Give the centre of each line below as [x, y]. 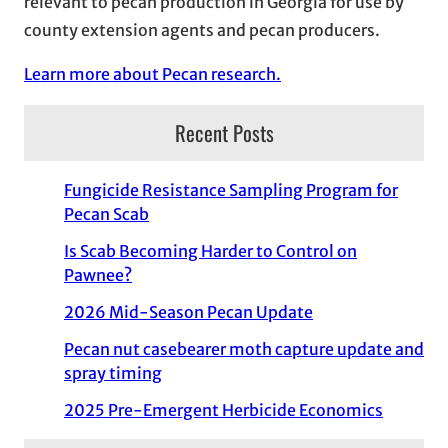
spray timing [113, 372]
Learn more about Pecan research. [152, 73]
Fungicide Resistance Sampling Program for [231, 190]
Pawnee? [98, 275]
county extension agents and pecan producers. [202, 29]
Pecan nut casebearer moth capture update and [244, 348]
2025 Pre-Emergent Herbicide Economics [223, 409]
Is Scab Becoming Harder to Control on [210, 251]
